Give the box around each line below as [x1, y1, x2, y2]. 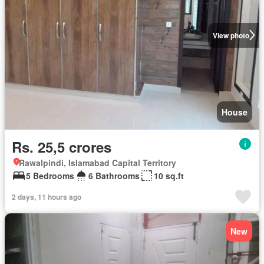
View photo [212, 29, 249, 41]
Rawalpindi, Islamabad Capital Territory [19, 156, 176, 169]
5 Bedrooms [26, 169, 74, 181]
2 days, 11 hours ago [12, 191, 81, 202]
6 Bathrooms [88, 169, 140, 181]
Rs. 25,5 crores [12, 136, 111, 157]
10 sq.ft [154, 169, 184, 181]
